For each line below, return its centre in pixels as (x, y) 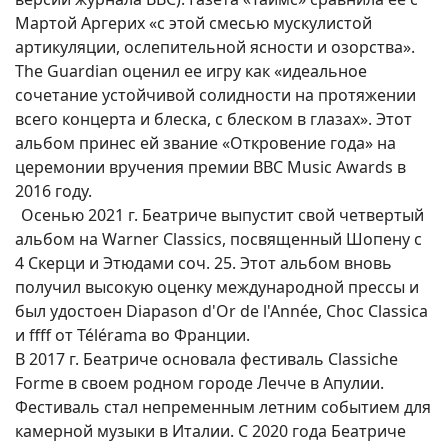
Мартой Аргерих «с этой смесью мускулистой (193, 23)
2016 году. (53, 191)
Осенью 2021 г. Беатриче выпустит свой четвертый (222, 215)
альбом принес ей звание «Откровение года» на (205, 143)
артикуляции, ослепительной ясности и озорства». (215, 47)
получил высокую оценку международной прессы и (217, 287)
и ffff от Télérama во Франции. (132, 335)
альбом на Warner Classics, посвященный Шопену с (218, 239)
